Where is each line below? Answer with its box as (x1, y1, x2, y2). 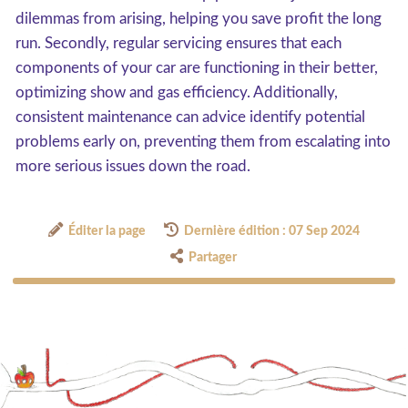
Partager (189, 251, 238, 265)
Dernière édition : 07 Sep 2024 (184, 225, 361, 239)
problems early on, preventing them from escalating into (15, 134, 391, 149)
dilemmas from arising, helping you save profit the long (15, 11, 382, 26)
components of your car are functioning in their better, (15, 60, 378, 76)
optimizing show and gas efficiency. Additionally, (15, 85, 338, 100)
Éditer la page (67, 225, 146, 239)
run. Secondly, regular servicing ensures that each (15, 36, 342, 51)
